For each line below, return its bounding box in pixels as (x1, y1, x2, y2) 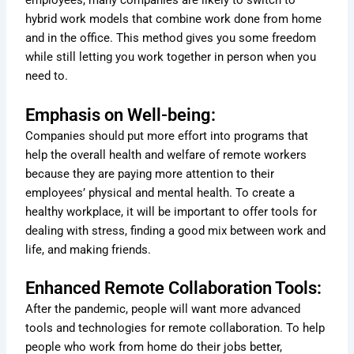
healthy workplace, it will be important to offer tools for (25, 204, 318, 219)
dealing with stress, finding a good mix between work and (25, 223, 326, 238)
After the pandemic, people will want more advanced (25, 302, 301, 317)
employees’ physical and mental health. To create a (25, 185, 296, 200)
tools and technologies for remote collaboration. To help (25, 321, 326, 336)
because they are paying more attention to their (25, 166, 275, 181)
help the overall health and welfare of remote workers (25, 147, 307, 162)
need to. (25, 69, 69, 84)
